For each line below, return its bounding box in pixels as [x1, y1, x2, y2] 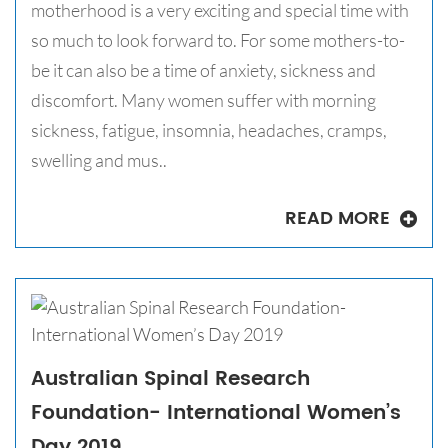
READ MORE [285, 204, 395, 234]
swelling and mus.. [31, 149, 167, 172]
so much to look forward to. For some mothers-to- [31, 29, 405, 52]
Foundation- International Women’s [31, 397, 401, 431]
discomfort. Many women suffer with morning [31, 89, 376, 112]
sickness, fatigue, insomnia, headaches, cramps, [31, 119, 387, 142]
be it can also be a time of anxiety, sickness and [31, 59, 376, 82]
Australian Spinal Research [31, 363, 310, 397]
